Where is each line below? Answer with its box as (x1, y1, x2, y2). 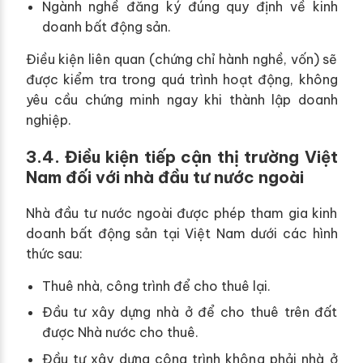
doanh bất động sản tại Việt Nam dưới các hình (25, 224, 338, 241)
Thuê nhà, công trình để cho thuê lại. (41, 277, 271, 294)
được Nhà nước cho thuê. (41, 324, 199, 341)
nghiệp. (25, 111, 71, 128)
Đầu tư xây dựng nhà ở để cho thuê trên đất (41, 304, 338, 321)
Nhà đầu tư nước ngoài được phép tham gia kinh (25, 204, 338, 221)
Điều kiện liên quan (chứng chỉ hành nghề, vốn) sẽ (25, 50, 338, 67)
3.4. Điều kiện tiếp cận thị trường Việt (25, 146, 338, 167)
